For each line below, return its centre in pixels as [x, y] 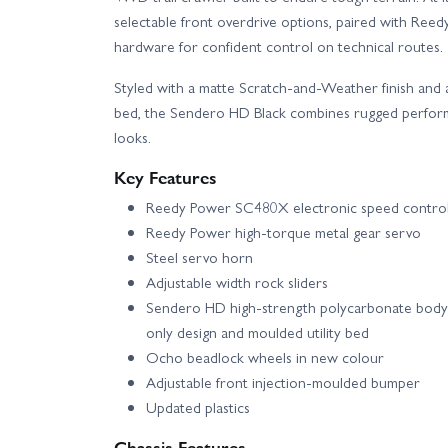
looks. [132, 137]
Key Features [165, 177]
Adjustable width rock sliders [237, 282]
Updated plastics [198, 407]
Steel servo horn [199, 257]
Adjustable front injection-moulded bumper [283, 382]
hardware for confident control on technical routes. [278, 46]
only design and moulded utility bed [257, 332]
